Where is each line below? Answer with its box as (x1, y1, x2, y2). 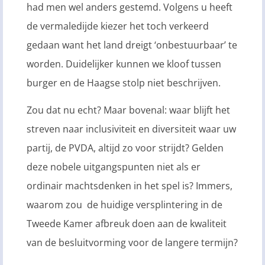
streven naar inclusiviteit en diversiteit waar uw (27, 122, 236, 136)
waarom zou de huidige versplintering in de (27, 198, 222, 212)
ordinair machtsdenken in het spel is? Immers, (27, 179, 232, 193)
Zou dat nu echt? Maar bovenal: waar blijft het (27, 104, 230, 117)
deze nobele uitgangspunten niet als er (27, 160, 201, 174)
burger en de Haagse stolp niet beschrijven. (27, 76, 221, 89)
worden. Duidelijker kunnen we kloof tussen (27, 57, 221, 70)
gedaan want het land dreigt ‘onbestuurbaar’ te (27, 38, 237, 51)
